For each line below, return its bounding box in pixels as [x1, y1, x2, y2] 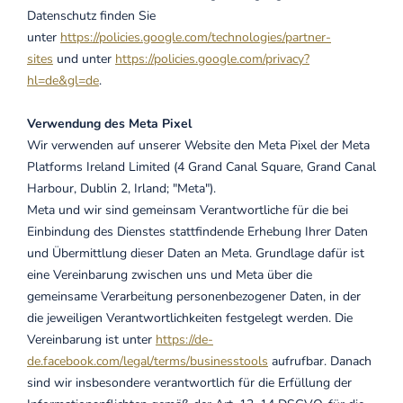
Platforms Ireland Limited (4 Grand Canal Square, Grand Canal [27, 158, 376, 175]
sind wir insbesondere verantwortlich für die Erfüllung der [27, 374, 352, 391]
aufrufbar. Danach [268, 353, 372, 370]
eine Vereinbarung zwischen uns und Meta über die [27, 266, 312, 283]
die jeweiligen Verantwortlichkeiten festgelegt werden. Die [27, 309, 353, 327]
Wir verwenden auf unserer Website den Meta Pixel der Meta [27, 137, 370, 154]
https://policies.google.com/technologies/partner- [60, 29, 331, 46]
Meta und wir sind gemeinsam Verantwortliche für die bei [27, 201, 348, 219]
